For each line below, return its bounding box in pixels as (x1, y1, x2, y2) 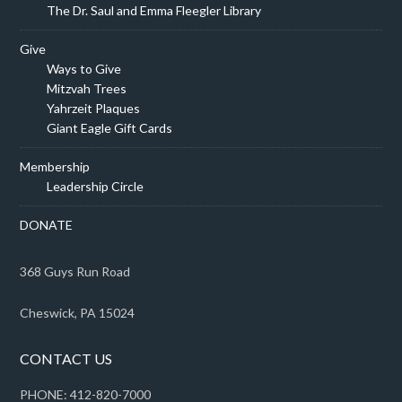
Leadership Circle (47, 179, 144, 194)
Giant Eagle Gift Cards (47, 120, 173, 135)
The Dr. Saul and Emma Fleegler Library (47, 3, 262, 18)
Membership (20, 159, 91, 174)
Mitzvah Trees (47, 81, 127, 96)
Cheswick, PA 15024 (20, 305, 135, 320)
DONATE (20, 217, 74, 232)
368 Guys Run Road (20, 264, 131, 279)
